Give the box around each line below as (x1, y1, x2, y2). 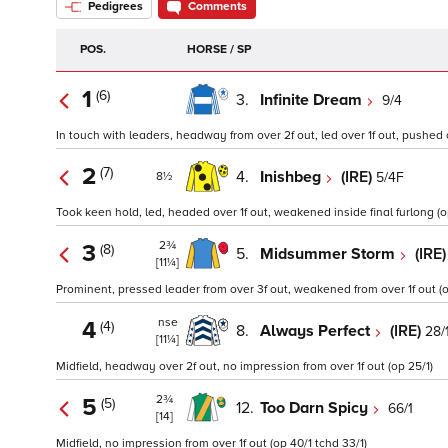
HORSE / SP (187, 42, 251, 58)
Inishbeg (260, 166, 325, 187)
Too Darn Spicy (260, 397, 372, 418)
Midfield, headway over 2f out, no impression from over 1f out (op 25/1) (56, 359, 433, 375)
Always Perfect (260, 320, 374, 341)
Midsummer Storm (260, 243, 399, 264)
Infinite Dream (260, 89, 366, 110)
